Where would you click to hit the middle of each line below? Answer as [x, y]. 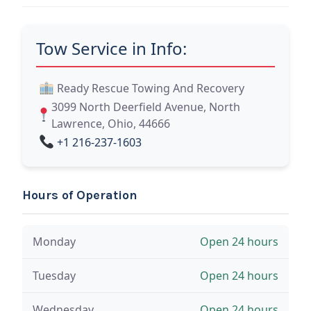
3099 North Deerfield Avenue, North [145, 107]
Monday [54, 241]
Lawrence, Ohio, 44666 [110, 124]
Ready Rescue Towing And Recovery [151, 88]
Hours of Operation [80, 195]
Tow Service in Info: [111, 48]
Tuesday [54, 275]
